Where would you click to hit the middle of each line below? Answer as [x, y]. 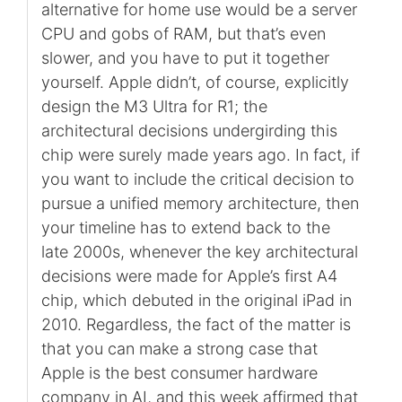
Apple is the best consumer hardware [179, 372]
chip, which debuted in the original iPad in [196, 300]
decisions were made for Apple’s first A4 [189, 275]
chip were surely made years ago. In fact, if [200, 154]
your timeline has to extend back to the [185, 227]
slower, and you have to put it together [185, 57]
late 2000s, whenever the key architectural [199, 251]
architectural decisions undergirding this [189, 130]
